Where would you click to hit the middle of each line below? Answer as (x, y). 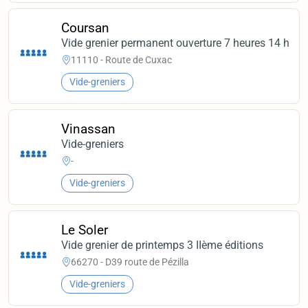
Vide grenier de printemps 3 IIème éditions (163, 245)
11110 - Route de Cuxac (122, 60)
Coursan (86, 27)
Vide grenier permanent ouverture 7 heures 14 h (176, 43)
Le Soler (85, 230)
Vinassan (89, 129)
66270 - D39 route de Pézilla (130, 262)
